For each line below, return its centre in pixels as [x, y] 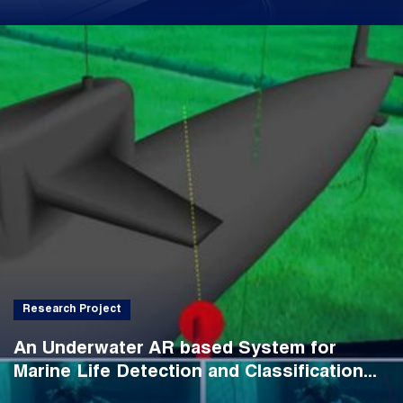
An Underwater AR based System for [175, 350]
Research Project [72, 310]
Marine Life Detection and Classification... [195, 374]
